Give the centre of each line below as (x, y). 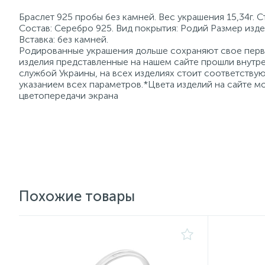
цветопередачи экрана (69, 96)
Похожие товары (77, 196)
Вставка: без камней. (64, 39)
